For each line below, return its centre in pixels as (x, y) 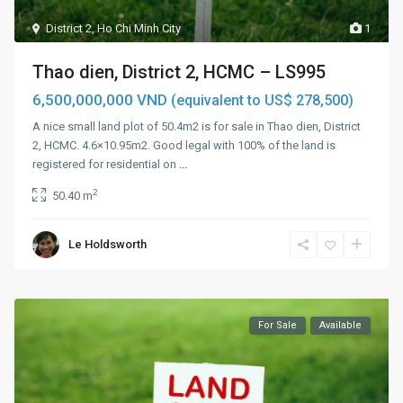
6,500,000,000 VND (102, 99)
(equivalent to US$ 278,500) (263, 100)
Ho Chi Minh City (139, 28)
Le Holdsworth (108, 244)
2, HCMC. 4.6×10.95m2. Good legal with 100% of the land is (184, 145)
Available (340, 325)
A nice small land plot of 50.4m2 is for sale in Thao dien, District (197, 126)
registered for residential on (106, 164)
